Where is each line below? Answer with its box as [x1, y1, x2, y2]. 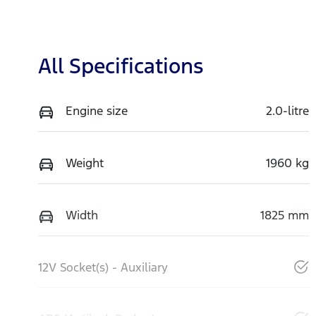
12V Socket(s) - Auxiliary [38, 260, 168, 276]
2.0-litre [265, 103, 309, 119]
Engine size [66, 103, 128, 119]
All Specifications [38, 53, 203, 80]
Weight [66, 155, 104, 171]
